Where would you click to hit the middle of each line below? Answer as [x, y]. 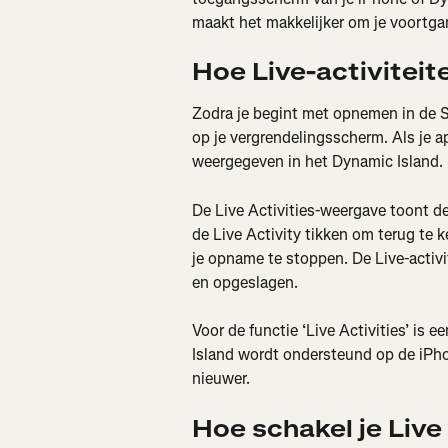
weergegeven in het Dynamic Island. [317, 162]
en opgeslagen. [245, 282]
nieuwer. [221, 379]
